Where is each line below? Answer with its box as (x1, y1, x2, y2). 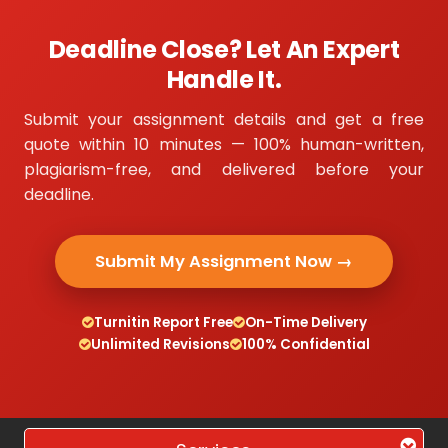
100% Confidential (241, 334, 370, 354)
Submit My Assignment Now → (95, 249, 353, 273)
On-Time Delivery (244, 312, 367, 332)
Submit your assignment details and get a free (24, 107, 424, 131)
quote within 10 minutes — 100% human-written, (24, 132, 424, 156)
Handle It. (166, 62, 282, 96)
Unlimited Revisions (90, 334, 230, 354)
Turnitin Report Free (93, 312, 233, 332)
